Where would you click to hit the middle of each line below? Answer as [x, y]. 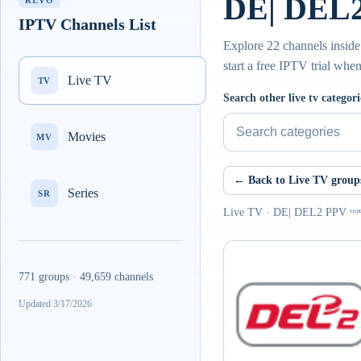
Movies [87, 137]
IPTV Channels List [87, 24]
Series [83, 193]
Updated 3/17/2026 [55, 304]
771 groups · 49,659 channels [86, 277]
